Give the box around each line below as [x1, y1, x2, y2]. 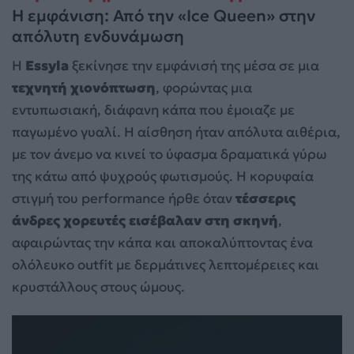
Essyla [25, 57, 69, 75]
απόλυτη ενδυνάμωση [12, 26, 184, 47]
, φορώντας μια [156, 79, 252, 97]
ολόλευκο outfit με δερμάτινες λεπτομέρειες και [12, 256, 319, 274]
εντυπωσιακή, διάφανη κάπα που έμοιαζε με [12, 101, 295, 119]
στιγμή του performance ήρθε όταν [12, 190, 235, 208]
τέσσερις [235, 190, 296, 208]
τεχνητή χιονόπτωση [12, 79, 156, 97]
